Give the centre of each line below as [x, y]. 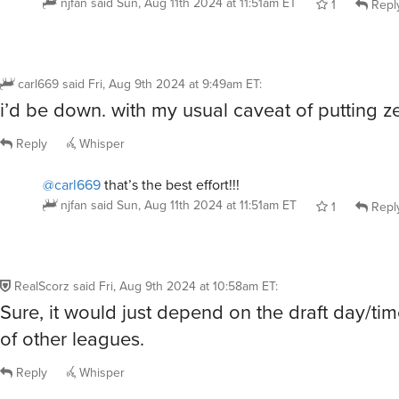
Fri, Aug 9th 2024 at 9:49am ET [174, 84]
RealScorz [42, 286]
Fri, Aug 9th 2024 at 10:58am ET [187, 286]
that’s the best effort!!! [170, 184]
